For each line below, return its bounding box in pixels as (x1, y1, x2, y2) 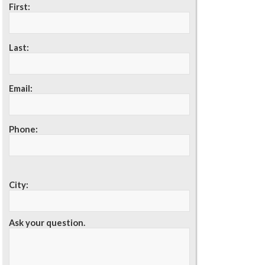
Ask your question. (9, 216, 86, 228)
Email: (9, 83, 33, 94)
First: (9, 1, 31, 12)
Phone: (9, 124, 38, 135)
